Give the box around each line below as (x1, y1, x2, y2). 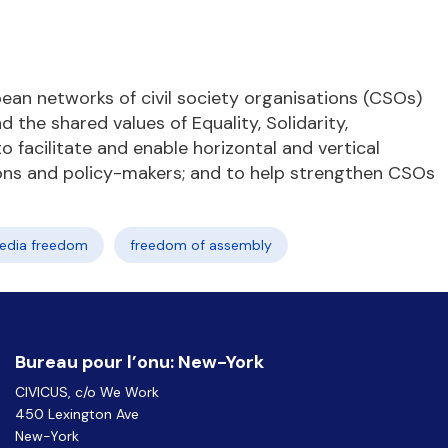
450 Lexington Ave (15, 405, 139, 423)
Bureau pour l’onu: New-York (15, 350, 264, 374)
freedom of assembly (130, 236, 272, 254)
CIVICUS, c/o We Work (15, 383, 159, 401)
